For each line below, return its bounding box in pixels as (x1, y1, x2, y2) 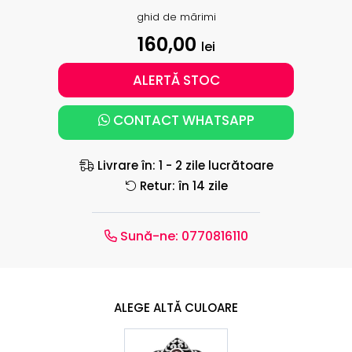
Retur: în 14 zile (136, 178, 228, 194)
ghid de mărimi (136, 9, 216, 24)
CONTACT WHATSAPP (109, 111, 255, 130)
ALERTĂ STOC (132, 71, 220, 90)
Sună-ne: (116, 227, 178, 245)
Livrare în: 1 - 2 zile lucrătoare (93, 157, 273, 174)
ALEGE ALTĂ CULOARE (114, 299, 238, 316)
